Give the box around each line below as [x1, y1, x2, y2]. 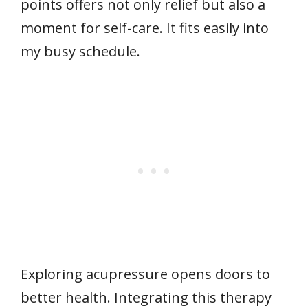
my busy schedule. [21, 41, 140, 60]
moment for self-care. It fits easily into [21, 18, 269, 37]
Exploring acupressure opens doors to [21, 264, 270, 283]
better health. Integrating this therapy [21, 287, 272, 307]
